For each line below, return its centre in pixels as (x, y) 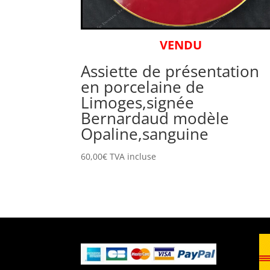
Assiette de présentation (170, 71)
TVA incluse (133, 156)
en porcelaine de (143, 86)
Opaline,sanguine (145, 133)
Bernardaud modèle (155, 118)
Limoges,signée (138, 102)
